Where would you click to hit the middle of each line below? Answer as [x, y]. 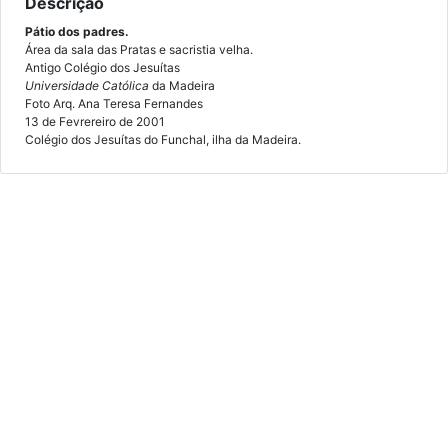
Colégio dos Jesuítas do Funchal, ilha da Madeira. [163, 139]
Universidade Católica [88, 85]
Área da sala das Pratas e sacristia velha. [139, 49]
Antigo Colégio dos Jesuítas [102, 67]
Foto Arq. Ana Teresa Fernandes [114, 103]
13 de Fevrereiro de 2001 [95, 121]
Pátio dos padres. [77, 31]
